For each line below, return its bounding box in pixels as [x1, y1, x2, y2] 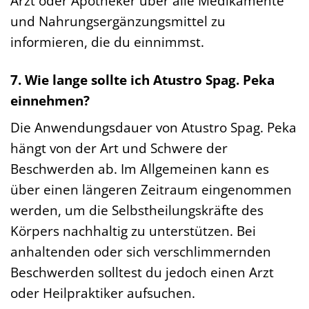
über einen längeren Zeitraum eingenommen [10, 180, 292, 199]
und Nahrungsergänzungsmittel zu [10, 11, 226, 30]
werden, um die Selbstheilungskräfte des [10, 201, 263, 220]
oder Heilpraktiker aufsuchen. [10, 283, 195, 303]
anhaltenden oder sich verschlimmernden [10, 242, 271, 261]
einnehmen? [10, 90, 90, 110]
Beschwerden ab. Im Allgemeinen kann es [10, 159, 269, 179]
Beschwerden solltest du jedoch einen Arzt [10, 263, 274, 282]
